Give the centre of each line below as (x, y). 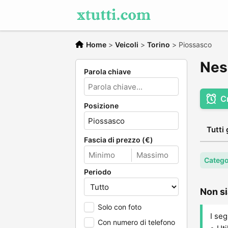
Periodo (98, 172)
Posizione (101, 106)
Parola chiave (107, 72)
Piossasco (195, 45)
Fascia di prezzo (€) (119, 140)
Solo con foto (120, 207)
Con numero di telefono (136, 222)
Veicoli (127, 45)
